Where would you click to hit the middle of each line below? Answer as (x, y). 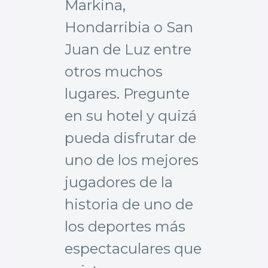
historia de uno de (129, 204)
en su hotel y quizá (131, 115)
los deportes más (125, 226)
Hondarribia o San (129, 27)
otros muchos (114, 71)
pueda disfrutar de (130, 138)
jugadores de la (119, 182)
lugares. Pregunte (127, 93)
